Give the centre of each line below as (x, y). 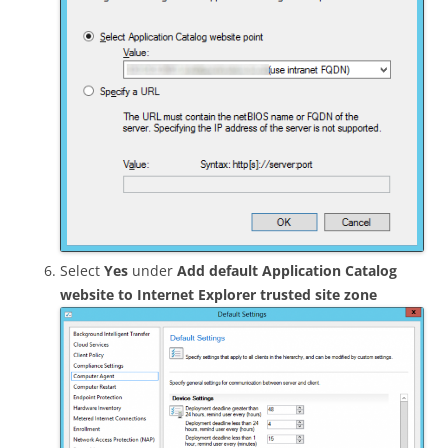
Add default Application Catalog (287, 270)
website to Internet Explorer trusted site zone (218, 294)
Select (82, 270)
